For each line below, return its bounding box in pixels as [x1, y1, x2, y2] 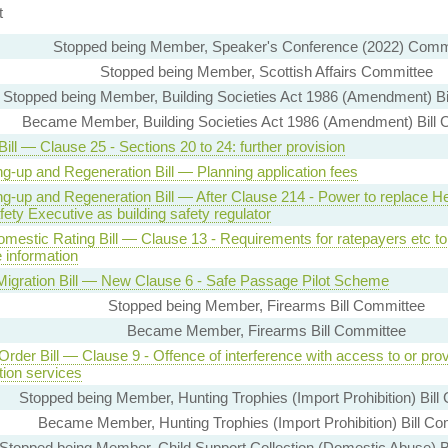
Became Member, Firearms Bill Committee [127, 322, 406, 340]
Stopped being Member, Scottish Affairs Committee [100, 63, 433, 81]
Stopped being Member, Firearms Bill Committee [108, 297, 425, 315]
